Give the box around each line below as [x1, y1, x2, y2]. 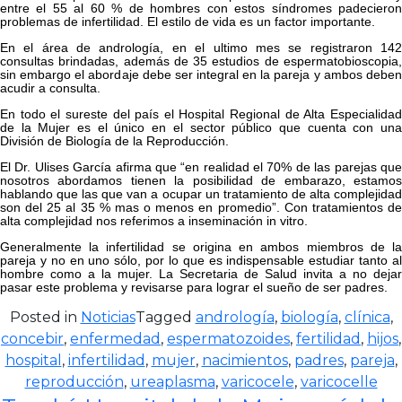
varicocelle [300, 372, 378, 390]
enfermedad [70, 329, 161, 347]
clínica [344, 308, 390, 326]
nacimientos [201, 351, 288, 369]
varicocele [221, 372, 294, 390]
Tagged [135, 308, 196, 326]
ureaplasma [129, 372, 215, 390]
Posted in [9, 308, 81, 326]
